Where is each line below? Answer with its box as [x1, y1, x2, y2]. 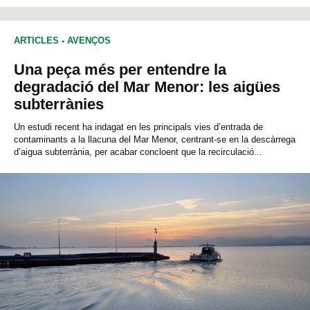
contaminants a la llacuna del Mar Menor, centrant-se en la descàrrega [14, 134, 295, 145]
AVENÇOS [67, 35, 111, 46]
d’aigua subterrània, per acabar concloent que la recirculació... [14, 147, 262, 158]
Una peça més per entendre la [14, 61, 226, 79]
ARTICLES [14, 35, 59, 46]
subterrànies [14, 95, 104, 113]
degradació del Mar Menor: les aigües [14, 78, 280, 96]
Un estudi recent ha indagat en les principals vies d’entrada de [14, 122, 263, 133]
